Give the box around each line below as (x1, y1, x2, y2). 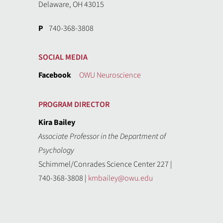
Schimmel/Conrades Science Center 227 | (38, 159, 173, 170)
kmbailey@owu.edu (88, 173, 153, 184)
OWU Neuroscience (79, 70, 141, 81)
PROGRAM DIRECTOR (38, 99, 110, 110)
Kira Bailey (38, 117, 76, 128)
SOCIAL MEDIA (38, 52, 88, 63)
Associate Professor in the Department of (38, 131, 166, 142)
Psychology (38, 145, 75, 156)
